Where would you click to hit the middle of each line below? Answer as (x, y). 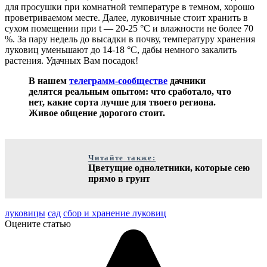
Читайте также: (122, 157)
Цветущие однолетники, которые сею (169, 167)
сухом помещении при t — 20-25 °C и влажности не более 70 (129, 28)
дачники (187, 80)
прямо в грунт (119, 178)
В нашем (49, 80)
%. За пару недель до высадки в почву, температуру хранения (130, 39)
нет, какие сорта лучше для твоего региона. (122, 102)
